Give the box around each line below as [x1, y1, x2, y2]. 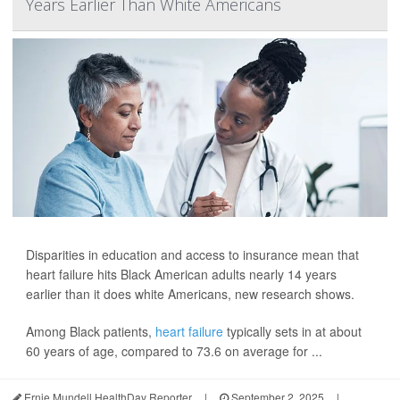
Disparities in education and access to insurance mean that [26, 246, 359, 264]
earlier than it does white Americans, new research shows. [26, 285, 354, 304]
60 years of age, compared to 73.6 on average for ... [26, 342, 322, 361]
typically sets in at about [223, 322, 362, 341]
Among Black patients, [26, 322, 155, 341]
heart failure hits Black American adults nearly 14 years [26, 265, 337, 284]
